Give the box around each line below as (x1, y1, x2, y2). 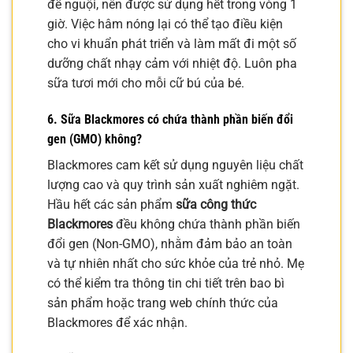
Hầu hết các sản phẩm (47, 197, 176, 213)
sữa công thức (176, 197, 256, 213)
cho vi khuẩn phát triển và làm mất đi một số (47, 36, 296, 52)
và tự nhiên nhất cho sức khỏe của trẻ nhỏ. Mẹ (47, 256, 304, 272)
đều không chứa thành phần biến (113, 217, 300, 232)
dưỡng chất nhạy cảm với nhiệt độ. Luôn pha (47, 56, 297, 72)
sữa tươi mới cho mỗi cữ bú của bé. (47, 76, 244, 91)
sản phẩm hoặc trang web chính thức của (47, 295, 278, 311)
